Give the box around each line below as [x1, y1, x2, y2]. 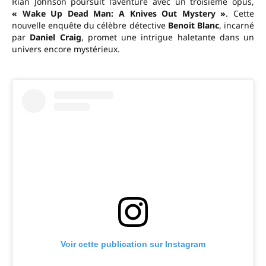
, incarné [218, 20, 255, 31]
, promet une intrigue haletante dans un [81, 31, 254, 43]
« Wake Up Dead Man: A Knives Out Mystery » [12, 8, 226, 20]
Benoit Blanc [167, 20, 219, 31]
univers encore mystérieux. [12, 43, 120, 55]
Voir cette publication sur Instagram [61, 239, 205, 249]
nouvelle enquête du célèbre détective [12, 20, 168, 31]
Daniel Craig [30, 31, 81, 43]
